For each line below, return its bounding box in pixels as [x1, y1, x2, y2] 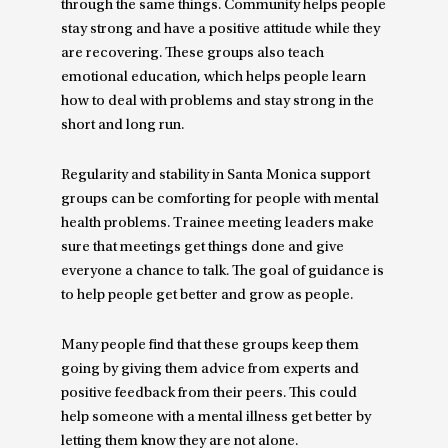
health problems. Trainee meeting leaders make [61, 215, 375, 231]
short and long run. [61, 117, 185, 133]
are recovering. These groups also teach [61, 45, 325, 61]
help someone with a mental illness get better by [61, 410, 372, 426]
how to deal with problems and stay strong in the [61, 93, 375, 109]
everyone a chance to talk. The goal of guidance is [61, 263, 385, 279]
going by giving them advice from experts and [61, 362, 360, 378]
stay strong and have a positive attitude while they [61, 21, 381, 37]
